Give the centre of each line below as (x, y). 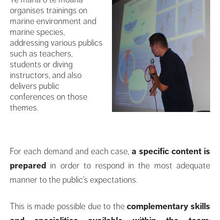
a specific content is (171, 151)
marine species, (37, 32)
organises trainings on (49, 10)
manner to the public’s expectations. (74, 179)
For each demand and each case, (71, 151)
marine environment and (53, 21)
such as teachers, (41, 53)
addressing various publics (56, 42)
